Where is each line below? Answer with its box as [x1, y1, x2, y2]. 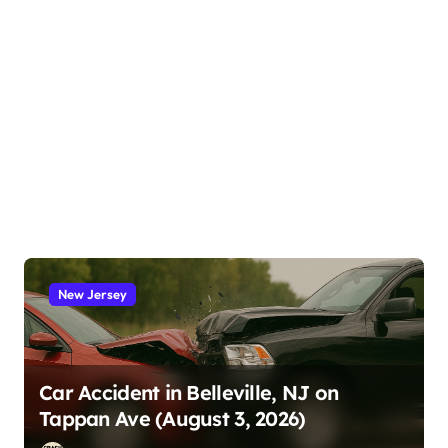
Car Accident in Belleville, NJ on [39, 379, 339, 405]
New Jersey [58, 286, 127, 302]
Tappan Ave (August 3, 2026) [39, 405, 306, 431]
